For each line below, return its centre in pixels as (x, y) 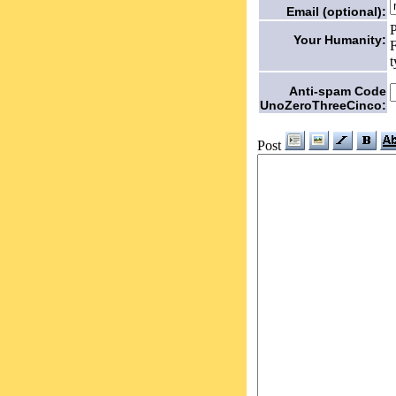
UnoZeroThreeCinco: (323, 105)
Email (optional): (336, 11)
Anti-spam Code (338, 91)
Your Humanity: (340, 39)
